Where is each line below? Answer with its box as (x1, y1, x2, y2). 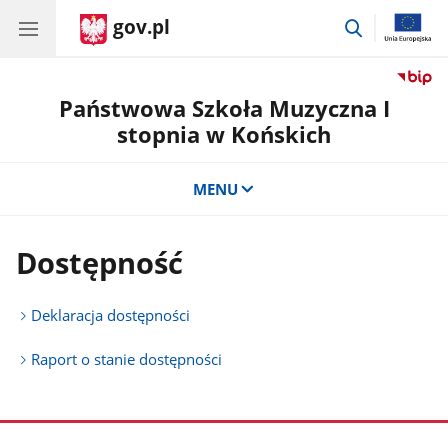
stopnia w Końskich (117, 119, 331, 150)
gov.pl (113, 14, 170, 40)
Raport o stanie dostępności (31, 349, 223, 370)
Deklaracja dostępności (31, 305, 191, 326)
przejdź (364, 14, 415, 35)
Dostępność (16, 243, 184, 284)
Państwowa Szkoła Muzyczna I (58, 93, 390, 124)
